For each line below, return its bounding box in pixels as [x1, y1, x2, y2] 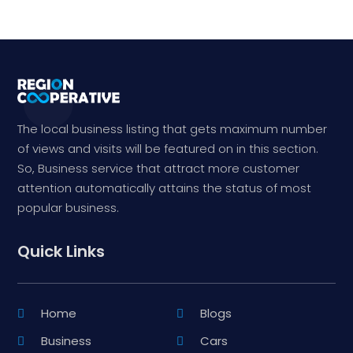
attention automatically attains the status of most [17, 180, 312, 197]
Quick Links [17, 240, 106, 263]
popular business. [17, 199, 120, 217]
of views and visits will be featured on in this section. [17, 140, 319, 158]
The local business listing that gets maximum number [17, 121, 328, 138]
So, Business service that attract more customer [17, 160, 300, 177]
